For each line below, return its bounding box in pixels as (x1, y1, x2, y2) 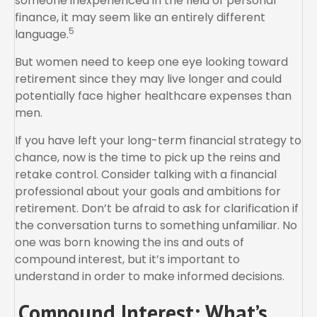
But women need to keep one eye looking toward (15, 54, 288, 71)
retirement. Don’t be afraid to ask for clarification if (15, 200, 299, 217)
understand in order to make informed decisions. (15, 268, 284, 285)
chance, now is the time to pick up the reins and (15, 149, 280, 166)
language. (15, 26, 69, 43)
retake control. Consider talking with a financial (15, 166, 277, 183)
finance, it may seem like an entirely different (15, 9, 265, 26)
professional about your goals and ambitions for (15, 183, 281, 200)
